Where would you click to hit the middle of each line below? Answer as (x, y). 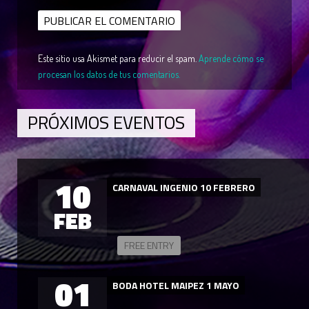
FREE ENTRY (149, 245)
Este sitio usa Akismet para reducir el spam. (118, 58)
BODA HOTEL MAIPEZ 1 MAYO (176, 285)
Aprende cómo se (231, 58)
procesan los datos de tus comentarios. (109, 74)
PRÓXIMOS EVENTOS (106, 122)
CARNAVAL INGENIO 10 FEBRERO (184, 187)
